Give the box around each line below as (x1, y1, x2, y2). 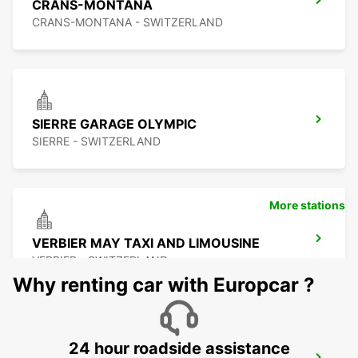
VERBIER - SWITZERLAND (32, 253, 168, 268)
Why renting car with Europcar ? (13, 273, 315, 297)
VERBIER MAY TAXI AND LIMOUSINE (32, 235, 260, 252)
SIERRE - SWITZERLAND (32, 134, 161, 149)
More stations (269, 198, 345, 213)
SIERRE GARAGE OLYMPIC (32, 116, 197, 133)
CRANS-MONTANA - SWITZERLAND (32, 15, 223, 30)
